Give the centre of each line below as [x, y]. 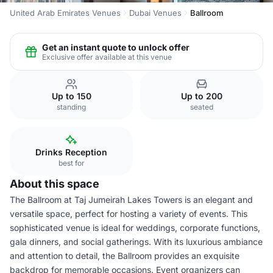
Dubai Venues [155, 13]
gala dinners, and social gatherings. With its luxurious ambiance [136, 242]
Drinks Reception [71, 152]
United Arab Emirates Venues [65, 13]
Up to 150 [71, 96]
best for [71, 163]
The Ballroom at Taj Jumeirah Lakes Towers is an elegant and [131, 200]
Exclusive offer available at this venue [107, 57]
